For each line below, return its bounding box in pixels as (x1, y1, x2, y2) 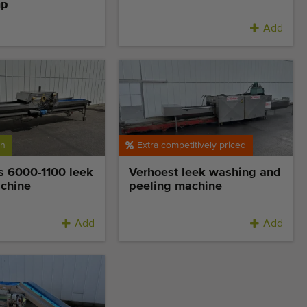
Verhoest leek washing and (129, 167, 282, 180)
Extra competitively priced (137, 140, 247, 151)
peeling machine (129, 180, 223, 193)
